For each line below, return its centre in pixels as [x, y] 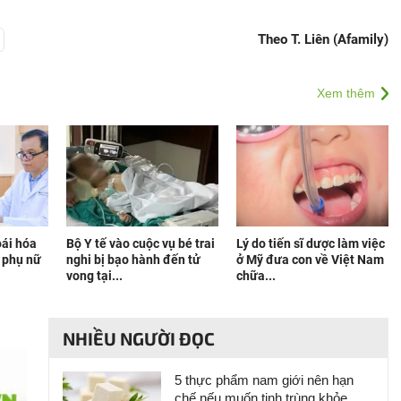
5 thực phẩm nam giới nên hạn [264, 380]
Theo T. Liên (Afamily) [323, 39]
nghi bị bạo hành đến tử [133, 260]
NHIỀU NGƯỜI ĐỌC [139, 338]
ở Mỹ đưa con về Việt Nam [310, 260]
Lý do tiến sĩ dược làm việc [311, 243]
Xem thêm [346, 93]
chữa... [256, 276]
